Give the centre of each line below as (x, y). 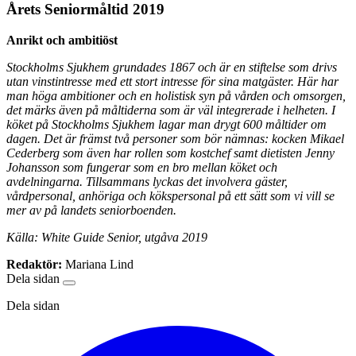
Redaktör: (34, 264)
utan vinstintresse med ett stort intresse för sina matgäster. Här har (172, 81)
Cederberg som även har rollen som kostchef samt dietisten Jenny (170, 153)
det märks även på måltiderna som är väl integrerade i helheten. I (171, 110)
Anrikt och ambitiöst (62, 40)
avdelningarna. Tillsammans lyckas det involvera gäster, (147, 181)
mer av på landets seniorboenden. (91, 210)
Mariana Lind (99, 264)
